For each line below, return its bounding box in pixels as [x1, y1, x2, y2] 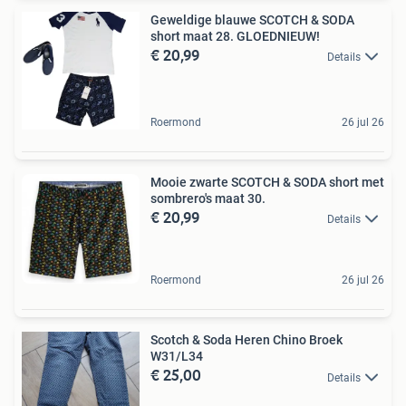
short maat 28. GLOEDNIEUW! [150, 28, 320, 43]
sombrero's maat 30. [150, 190, 266, 206]
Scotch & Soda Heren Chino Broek [150, 333, 343, 348]
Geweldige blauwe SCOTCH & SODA [150, 12, 354, 27]
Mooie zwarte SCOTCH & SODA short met [150, 174, 384, 189]
